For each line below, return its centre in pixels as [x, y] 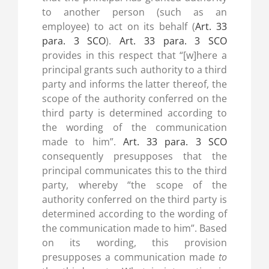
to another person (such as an [134, 12]
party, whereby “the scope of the [134, 185]
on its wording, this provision [134, 243]
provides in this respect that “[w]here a [134, 56]
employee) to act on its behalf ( [119, 27]
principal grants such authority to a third [134, 70]
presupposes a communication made [130, 257]
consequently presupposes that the [134, 156]
